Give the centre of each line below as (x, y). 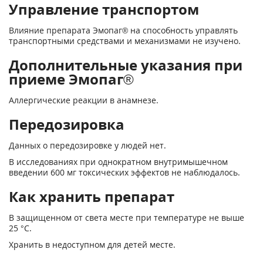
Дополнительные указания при (126, 65)
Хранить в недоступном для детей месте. (92, 245)
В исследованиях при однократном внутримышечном (118, 162)
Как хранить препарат (92, 196)
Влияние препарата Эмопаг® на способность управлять (123, 30)
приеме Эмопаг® (71, 79)
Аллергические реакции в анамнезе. (84, 100)
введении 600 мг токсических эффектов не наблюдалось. (124, 172)
